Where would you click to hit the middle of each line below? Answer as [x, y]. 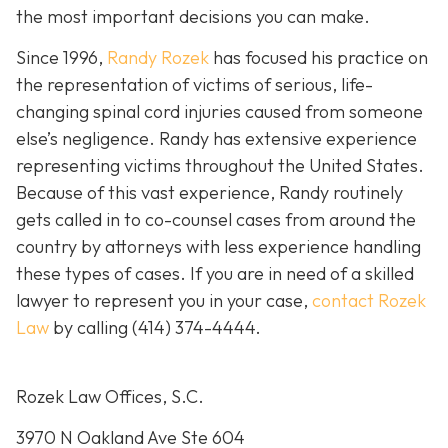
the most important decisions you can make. [193, 17]
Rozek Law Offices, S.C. [110, 396]
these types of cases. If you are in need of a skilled [215, 274]
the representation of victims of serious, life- [194, 85]
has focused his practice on [318, 58]
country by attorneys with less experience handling [218, 247]
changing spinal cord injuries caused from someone [219, 112]
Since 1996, [61, 58]
